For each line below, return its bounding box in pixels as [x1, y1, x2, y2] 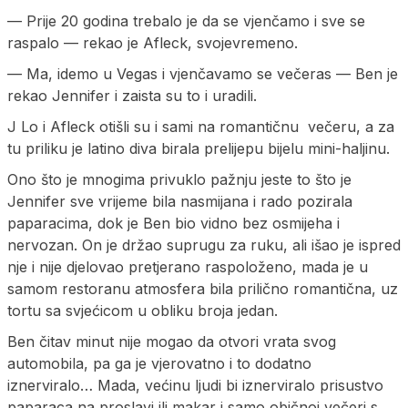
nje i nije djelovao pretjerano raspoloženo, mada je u [7, 257, 368, 276]
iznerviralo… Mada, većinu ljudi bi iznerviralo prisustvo [7, 375, 383, 394]
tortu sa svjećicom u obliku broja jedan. [7, 301, 278, 320]
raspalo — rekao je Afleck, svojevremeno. [7, 33, 298, 52]
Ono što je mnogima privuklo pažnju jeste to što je [7, 169, 352, 189]
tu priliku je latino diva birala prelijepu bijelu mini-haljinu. [7, 138, 390, 158]
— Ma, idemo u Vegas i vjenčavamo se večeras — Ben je [7, 64, 398, 83]
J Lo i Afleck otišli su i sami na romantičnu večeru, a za [7, 117, 394, 136]
